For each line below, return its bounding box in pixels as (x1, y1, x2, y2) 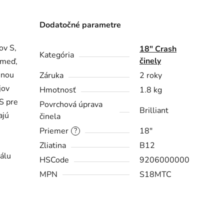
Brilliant (139, 105, 169, 116)
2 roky (139, 70, 162, 81)
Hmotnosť (39, 84, 76, 96)
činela (39, 111, 61, 122)
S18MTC (139, 169, 172, 180)
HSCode (39, 154, 69, 166)
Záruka (39, 70, 64, 81)
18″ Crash (139, 43, 177, 55)
